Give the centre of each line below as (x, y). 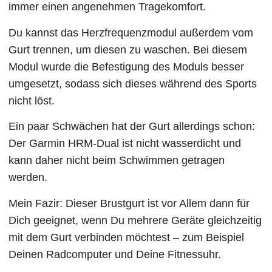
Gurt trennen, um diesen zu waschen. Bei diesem (128, 49)
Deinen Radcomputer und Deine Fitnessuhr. (115, 254)
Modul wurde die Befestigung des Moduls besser (127, 66)
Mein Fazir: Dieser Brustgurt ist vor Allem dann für (129, 203)
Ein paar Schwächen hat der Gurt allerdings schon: (132, 127)
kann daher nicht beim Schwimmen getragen (117, 161)
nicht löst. (32, 100)
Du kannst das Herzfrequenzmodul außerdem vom (131, 32)
